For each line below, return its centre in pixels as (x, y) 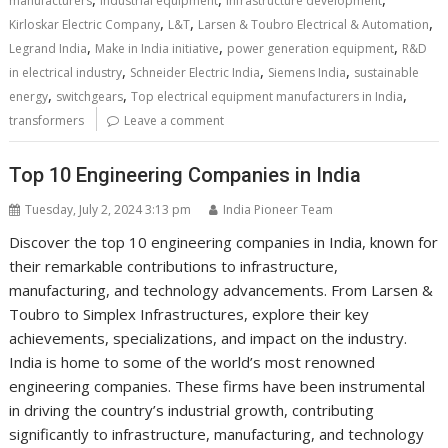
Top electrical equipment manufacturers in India (267, 96)
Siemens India (307, 72)
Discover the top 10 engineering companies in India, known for (224, 242)
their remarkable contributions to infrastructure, (174, 266)
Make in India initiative (157, 48)
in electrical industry (66, 72)
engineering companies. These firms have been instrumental (217, 386)
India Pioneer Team (278, 210)
